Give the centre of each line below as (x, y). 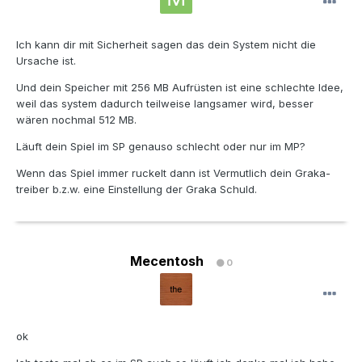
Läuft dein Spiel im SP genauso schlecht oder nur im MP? (161, 147)
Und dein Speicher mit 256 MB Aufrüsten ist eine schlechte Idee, (180, 88)
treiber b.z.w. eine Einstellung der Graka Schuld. (137, 189)
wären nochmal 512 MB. (76, 120)
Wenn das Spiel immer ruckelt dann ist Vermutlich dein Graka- (173, 173)
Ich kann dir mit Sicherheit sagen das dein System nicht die (166, 45)
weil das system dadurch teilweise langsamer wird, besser (165, 104)
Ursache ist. (46, 61)
